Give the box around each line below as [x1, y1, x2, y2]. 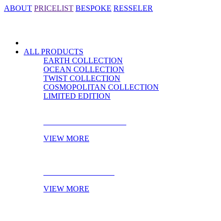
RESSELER [113, 4, 153, 12]
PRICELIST [34, 4, 74, 12]
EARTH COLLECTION [43, 56, 123, 65]
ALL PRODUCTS [24, 47, 83, 56]
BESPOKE [75, 4, 111, 12]
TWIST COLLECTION [43, 74, 120, 82]
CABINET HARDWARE [43, 117, 126, 126]
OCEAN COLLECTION [43, 65, 124, 74]
